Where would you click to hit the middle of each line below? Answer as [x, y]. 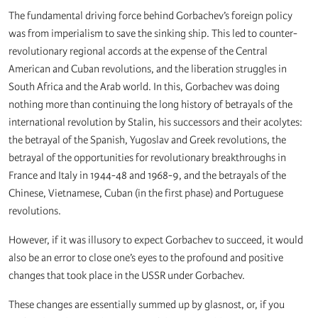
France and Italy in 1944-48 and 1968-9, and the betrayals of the [147, 176]
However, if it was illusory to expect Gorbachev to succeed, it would [156, 240]
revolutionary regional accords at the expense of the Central [138, 51]
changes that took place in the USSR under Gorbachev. [127, 276]
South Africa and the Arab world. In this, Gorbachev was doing [144, 87]
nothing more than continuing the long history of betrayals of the [150, 105]
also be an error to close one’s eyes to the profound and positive [146, 258]
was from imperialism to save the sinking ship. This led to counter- [153, 34]
